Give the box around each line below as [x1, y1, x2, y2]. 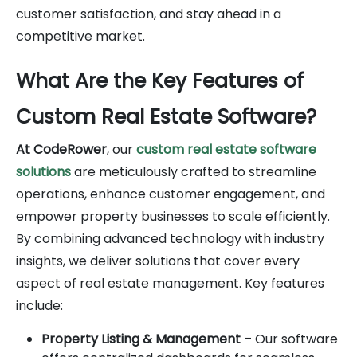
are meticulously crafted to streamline [71, 162, 316, 181]
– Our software [241, 329, 338, 348]
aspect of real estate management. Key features [16, 273, 324, 292]
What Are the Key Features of [16, 66, 304, 95]
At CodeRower [16, 139, 107, 159]
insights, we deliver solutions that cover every [16, 251, 300, 270]
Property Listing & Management [41, 329, 241, 348]
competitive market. [16, 26, 145, 45]
